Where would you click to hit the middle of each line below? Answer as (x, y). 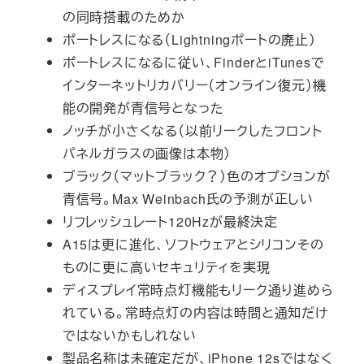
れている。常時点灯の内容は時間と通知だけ (195, 313)
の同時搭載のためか (123, 17)
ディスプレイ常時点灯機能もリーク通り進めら (198, 290)
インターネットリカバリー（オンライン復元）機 (194, 85)
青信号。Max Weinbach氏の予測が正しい (188, 199)
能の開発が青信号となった (143, 108)
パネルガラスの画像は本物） (147, 154)
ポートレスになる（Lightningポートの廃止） (189, 40)
